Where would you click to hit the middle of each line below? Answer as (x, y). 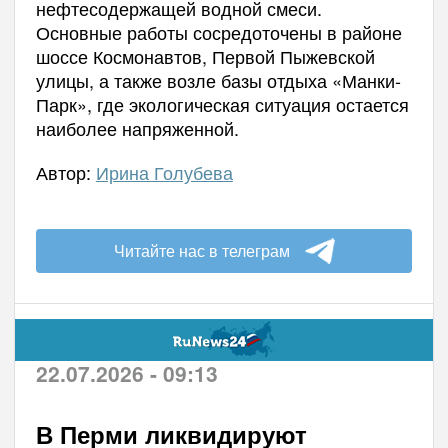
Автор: (65, 171)
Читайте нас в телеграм (201, 250)
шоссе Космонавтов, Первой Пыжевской (205, 55)
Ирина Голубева (164, 171)
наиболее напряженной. (137, 127)
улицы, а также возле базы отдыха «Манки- (218, 79)
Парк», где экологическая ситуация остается (222, 103)
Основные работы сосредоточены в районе (218, 31)
